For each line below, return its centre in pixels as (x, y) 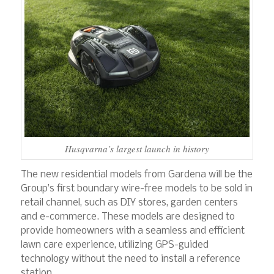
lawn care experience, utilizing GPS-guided (114, 245)
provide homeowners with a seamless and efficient (132, 231)
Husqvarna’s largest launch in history (137, 149)
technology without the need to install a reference (130, 259)
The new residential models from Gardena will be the (136, 174)
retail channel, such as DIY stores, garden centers (129, 202)
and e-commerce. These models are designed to (128, 217)
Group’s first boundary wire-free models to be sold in (136, 188)
